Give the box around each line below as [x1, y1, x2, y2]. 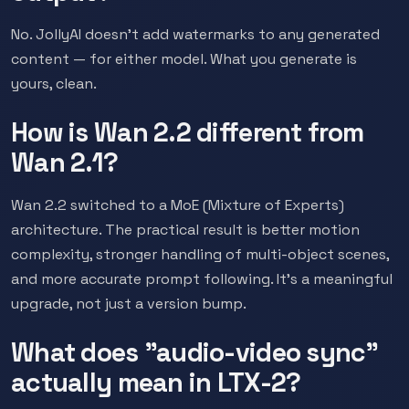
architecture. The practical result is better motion [11, 220, 360, 239]
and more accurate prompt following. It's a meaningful [11, 269, 393, 288]
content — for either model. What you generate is [11, 49, 357, 68]
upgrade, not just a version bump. [11, 294, 246, 313]
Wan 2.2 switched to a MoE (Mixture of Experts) [11, 195, 344, 215]
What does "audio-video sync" [11, 336, 378, 369]
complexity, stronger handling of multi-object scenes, [11, 245, 389, 264]
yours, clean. [11, 74, 97, 93]
